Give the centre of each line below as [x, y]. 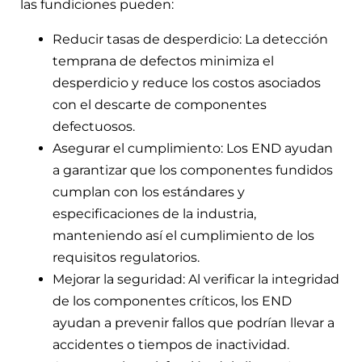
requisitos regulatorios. [126, 257]
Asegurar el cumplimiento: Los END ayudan [193, 148]
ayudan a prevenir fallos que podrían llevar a [194, 322]
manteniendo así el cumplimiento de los [183, 235]
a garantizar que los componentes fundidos [193, 170]
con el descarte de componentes [160, 104]
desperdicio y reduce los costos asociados [187, 82]
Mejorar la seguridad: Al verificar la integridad [196, 279]
